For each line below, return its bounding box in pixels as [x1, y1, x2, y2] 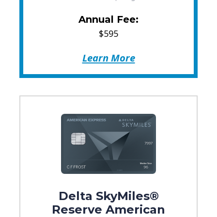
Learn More [82, 50, 135, 64]
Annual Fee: [78, 13, 139, 25]
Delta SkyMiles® [58, 189, 159, 203]
